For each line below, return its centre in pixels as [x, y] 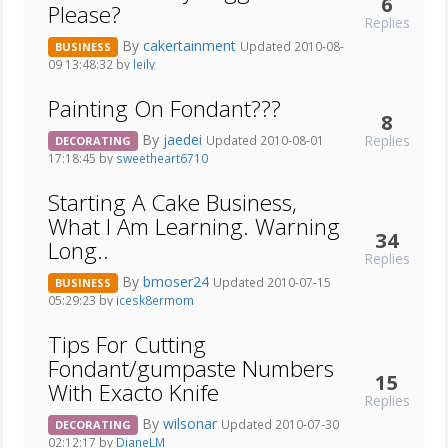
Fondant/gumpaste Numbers [191, 369]
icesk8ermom [155, 299]
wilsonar [192, 423]
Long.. [78, 251]
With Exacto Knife [133, 393]
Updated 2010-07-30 [280, 423]
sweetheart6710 [162, 157]
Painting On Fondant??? [164, 109]
